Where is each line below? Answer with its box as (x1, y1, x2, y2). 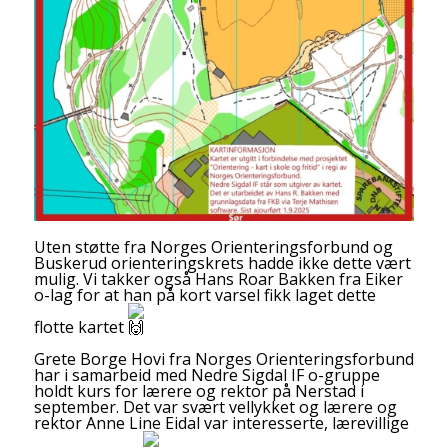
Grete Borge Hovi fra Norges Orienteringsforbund (33, 347, 414, 370)
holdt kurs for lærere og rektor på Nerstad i (33, 379, 364, 402)
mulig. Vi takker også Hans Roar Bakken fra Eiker (33, 267, 403, 290)
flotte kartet (33, 315, 128, 338)
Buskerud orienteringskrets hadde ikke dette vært (33, 251, 411, 274)
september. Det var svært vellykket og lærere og (33, 395, 397, 418)
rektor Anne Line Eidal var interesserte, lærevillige (33, 411, 409, 434)
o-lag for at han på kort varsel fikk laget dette (33, 283, 376, 306)
